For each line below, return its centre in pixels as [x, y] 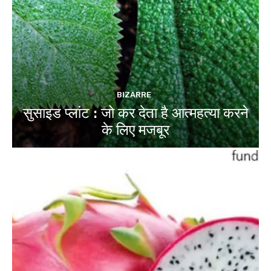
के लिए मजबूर [135, 130]
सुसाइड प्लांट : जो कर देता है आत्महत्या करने [135, 113]
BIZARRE [134, 95]
